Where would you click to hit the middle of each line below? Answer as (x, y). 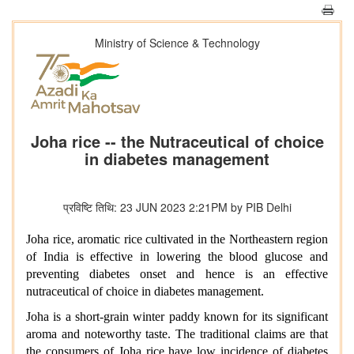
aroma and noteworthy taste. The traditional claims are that (177, 334)
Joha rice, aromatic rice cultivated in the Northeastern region (177, 239)
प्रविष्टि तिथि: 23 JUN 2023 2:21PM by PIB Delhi (177, 207)
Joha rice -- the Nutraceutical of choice (177, 141)
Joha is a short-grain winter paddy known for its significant (177, 317)
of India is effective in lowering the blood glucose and (177, 257)
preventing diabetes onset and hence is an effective (177, 274)
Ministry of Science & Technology (177, 43)
